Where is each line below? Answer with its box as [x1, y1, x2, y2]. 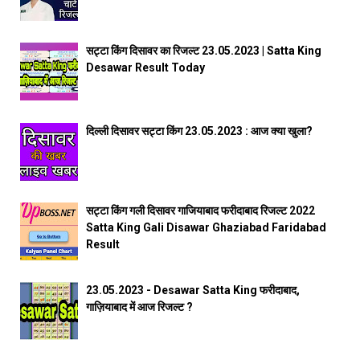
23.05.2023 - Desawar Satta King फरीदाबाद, [86, 284, 301, 297]
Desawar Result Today [86, 61, 206, 75]
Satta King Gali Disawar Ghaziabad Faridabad [86, 220, 327, 234]
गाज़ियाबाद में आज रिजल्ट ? [86, 301, 194, 314]
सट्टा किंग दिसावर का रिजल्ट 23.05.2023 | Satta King [86, 44, 322, 58]
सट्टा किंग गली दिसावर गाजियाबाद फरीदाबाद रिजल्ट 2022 [86, 203, 316, 217]
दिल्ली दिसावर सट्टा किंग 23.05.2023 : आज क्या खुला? [86, 124, 313, 137]
